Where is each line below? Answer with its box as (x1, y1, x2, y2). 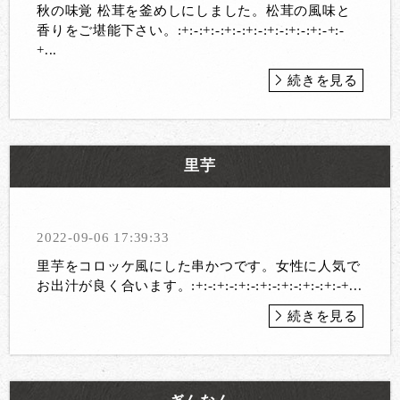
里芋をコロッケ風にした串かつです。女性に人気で (37, 258, 361, 273)
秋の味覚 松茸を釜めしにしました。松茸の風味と (37, 3, 351, 18)
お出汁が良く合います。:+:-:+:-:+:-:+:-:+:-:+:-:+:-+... (37, 278, 362, 293)
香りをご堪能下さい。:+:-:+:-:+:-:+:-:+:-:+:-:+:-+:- (37, 22, 345, 37)
